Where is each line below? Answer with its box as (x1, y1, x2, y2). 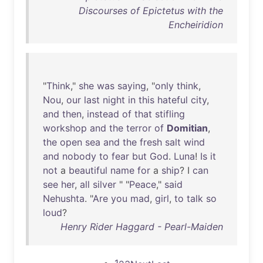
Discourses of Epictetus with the (79, 5, 223, 16)
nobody (62, 150, 96, 162)
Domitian (167, 122, 208, 134)
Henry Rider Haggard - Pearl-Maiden (60, 221, 223, 232)
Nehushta (43, 193, 85, 204)
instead (87, 108, 119, 120)
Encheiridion (168, 19, 223, 31)
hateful (157, 94, 188, 106)
